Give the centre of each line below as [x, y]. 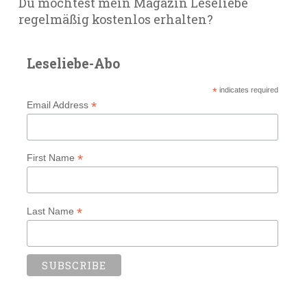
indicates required [247, 90]
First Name [52, 158]
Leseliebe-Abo [73, 63]
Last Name [51, 211]
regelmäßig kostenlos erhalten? [116, 19]
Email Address [59, 105]
